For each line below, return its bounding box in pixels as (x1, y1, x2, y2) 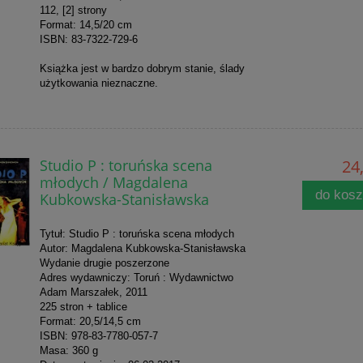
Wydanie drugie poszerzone (39, 257, 169, 270)
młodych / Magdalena (39, 172, 188, 193)
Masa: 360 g (39, 344, 98, 357)
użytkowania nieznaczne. (39, 77, 158, 90)
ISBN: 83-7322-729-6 (39, 33, 138, 46)
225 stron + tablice (39, 301, 127, 314)
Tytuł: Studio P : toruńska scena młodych (39, 228, 234, 241)
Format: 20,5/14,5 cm (39, 315, 141, 328)
